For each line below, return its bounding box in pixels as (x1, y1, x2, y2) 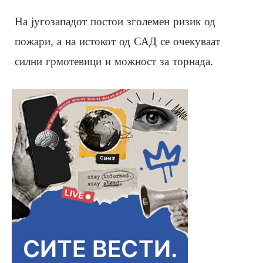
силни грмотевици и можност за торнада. (15, 55, 213, 68)
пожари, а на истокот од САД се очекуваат (15, 35, 220, 48)
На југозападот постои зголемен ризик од (15, 15, 215, 28)
